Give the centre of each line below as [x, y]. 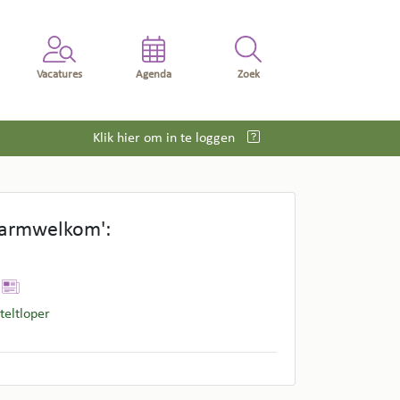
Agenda [154, 75]
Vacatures [59, 75]
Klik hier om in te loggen [166, 138]
